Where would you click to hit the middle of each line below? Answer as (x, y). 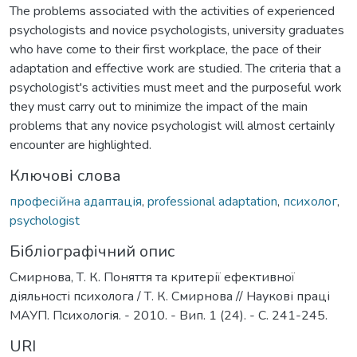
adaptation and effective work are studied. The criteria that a (175, 68)
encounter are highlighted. (80, 145)
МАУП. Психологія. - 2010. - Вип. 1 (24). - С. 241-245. (169, 315)
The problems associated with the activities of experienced (172, 11)
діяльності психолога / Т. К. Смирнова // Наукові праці (170, 296)
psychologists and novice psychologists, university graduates (177, 30)
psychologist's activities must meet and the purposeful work (176, 87)
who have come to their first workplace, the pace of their (165, 49)
